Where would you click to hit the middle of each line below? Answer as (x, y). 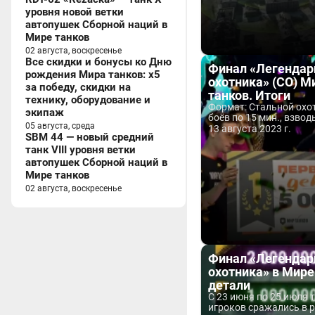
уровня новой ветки (75, 12)
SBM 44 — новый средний (90, 137)
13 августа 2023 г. (250, 129)
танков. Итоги (249, 95)
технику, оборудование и (88, 100)
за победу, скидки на (78, 87)
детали (229, 285)
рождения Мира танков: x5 (93, 75)
